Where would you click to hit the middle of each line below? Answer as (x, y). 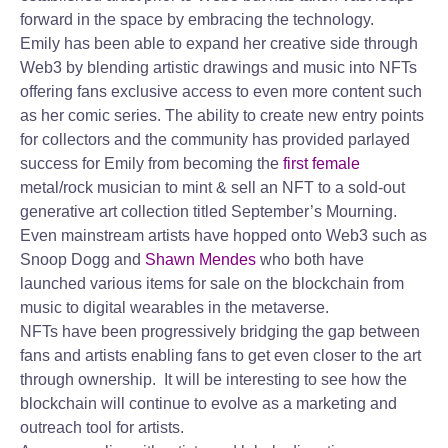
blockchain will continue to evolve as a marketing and (208, 403)
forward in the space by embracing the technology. (199, 19)
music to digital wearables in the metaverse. (174, 307)
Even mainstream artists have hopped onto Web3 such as (223, 235)
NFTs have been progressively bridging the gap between (220, 331)
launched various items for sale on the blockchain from (212, 283)
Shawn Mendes (198, 259)
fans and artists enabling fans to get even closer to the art (220, 355)
